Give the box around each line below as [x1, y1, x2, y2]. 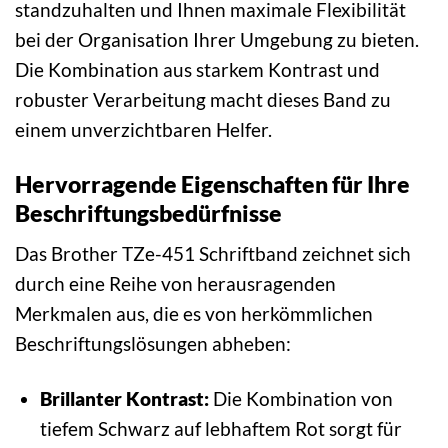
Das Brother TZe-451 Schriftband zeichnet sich [15, 242, 411, 266]
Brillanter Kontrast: [39, 386, 209, 410]
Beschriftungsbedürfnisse [15, 198, 282, 227]
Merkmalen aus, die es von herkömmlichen [15, 302, 373, 326]
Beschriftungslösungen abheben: [15, 332, 291, 356]
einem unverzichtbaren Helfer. [15, 117, 272, 141]
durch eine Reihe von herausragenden [15, 272, 336, 296]
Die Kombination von [208, 386, 393, 410]
